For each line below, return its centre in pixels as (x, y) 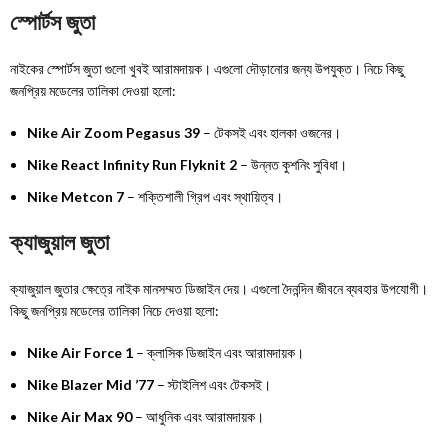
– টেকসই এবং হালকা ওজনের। (271, 133)
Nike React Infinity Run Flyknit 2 (132, 165)
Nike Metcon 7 (76, 197)
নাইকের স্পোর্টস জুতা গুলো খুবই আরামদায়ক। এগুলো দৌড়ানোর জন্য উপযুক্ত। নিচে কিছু (207, 69)
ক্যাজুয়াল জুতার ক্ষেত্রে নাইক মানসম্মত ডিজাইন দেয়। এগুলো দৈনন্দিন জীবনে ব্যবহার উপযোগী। (219, 289)
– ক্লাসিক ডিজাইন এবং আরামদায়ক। (219, 353)
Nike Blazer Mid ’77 (91, 385)
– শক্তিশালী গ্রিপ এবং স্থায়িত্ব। (204, 197)
